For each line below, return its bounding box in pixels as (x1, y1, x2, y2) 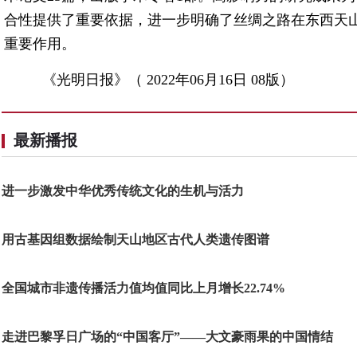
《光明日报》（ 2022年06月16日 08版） (28, 72, 294, 88)
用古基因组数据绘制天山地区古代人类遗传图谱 (2, 233, 269, 246)
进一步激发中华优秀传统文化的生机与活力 (2, 184, 244, 198)
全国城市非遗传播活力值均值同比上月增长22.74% (2, 281, 285, 295)
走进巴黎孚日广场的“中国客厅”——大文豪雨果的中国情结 (2, 330, 333, 343)
